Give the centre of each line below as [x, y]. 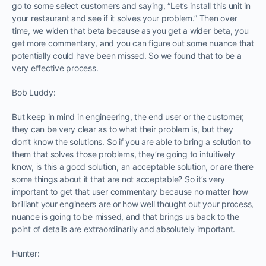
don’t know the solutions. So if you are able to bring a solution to [131, 141]
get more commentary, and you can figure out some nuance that [133, 43]
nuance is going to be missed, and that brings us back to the [126, 216]
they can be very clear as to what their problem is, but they [123, 129]
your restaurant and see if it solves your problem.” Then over [125, 18]
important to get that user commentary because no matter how [130, 191]
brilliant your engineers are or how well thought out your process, [133, 204]
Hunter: [26, 253]
